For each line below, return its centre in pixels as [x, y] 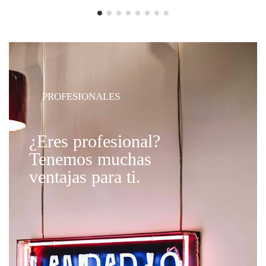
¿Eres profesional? [95, 141]
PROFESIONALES [81, 96]
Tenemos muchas [90, 159]
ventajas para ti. [85, 176]
